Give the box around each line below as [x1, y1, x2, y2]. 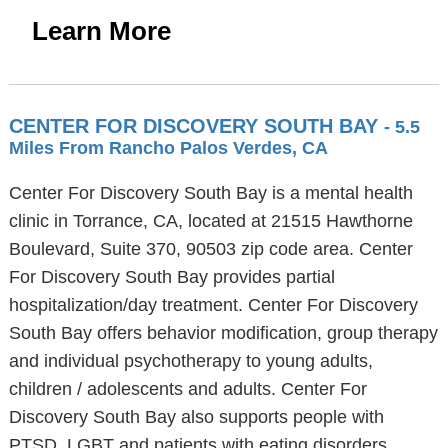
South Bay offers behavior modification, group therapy [8, 323, 438, 343]
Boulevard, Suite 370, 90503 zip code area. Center [8, 239, 413, 259]
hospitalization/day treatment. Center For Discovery [8, 295, 418, 315]
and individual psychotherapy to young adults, [8, 351, 373, 371]
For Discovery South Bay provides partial [8, 267, 335, 287]
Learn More [31, 16, 171, 46]
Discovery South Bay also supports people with [8, 407, 384, 427]
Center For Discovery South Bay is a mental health [8, 183, 413, 203]
